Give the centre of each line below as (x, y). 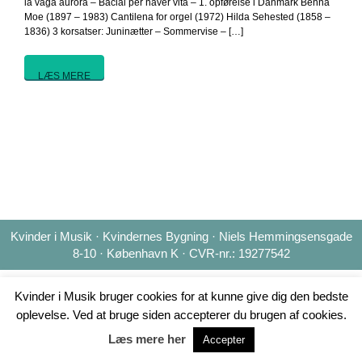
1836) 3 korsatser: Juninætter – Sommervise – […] (134, 32)
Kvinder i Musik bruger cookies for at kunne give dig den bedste (181, 297)
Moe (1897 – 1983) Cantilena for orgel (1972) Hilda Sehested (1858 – (177, 17)
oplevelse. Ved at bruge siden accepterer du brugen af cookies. (181, 315)
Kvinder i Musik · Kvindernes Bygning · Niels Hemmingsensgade (181, 236)
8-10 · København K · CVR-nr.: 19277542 (181, 253)
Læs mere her (147, 339)
